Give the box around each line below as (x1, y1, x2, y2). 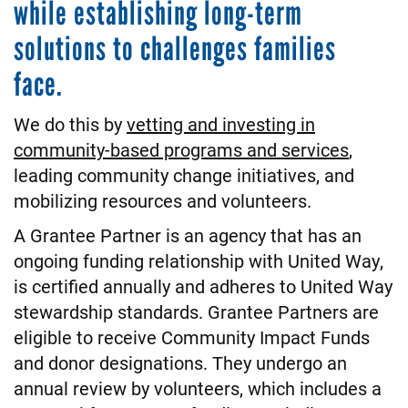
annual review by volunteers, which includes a (14, 376, 382, 401)
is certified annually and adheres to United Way (14, 274, 393, 299)
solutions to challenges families (14, 29, 336, 69)
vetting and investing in (127, 112, 315, 137)
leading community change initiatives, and (14, 163, 354, 188)
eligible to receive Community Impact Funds (14, 325, 370, 350)
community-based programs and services (14, 138, 349, 162)
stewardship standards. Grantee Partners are (14, 300, 379, 324)
